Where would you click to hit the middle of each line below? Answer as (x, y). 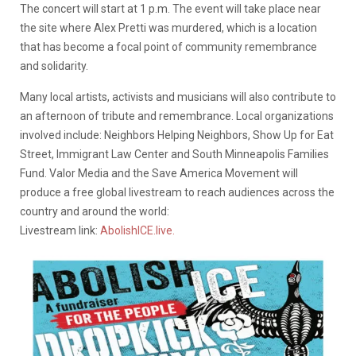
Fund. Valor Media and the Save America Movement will (159, 173)
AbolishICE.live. (137, 230)
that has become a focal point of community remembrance (168, 46)
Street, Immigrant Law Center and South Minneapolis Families (174, 154)
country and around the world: (95, 211)
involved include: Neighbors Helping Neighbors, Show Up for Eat (177, 135)
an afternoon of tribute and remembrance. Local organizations (177, 116)
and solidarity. (54, 66)
